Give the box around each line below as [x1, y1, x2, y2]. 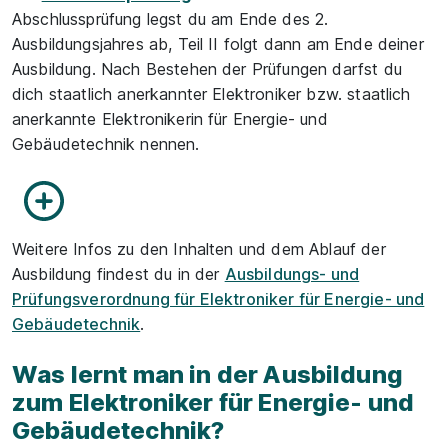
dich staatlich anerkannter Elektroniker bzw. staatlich [12, 84, 411, 104]
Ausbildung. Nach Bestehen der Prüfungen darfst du [12, 59, 402, 79]
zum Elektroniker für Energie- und [12, 388, 415, 417]
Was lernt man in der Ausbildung [12, 360, 403, 389]
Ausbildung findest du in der [12, 264, 225, 284]
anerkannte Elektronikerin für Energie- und [12, 109, 328, 129]
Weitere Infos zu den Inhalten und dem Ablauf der [12, 239, 386, 259]
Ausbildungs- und [224, 264, 360, 284]
